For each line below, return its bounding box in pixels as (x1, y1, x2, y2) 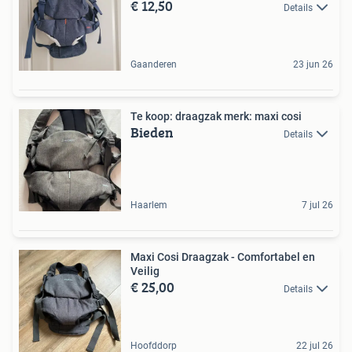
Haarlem (130, 200, 167, 211)
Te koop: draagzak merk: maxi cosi (130, 110, 302, 123)
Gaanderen (130, 59, 177, 70)
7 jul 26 (302, 200, 333, 211)
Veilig (130, 265, 159, 277)
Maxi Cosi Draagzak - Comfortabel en (130, 251, 315, 263)
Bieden (130, 122, 174, 143)
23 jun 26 (293, 59, 333, 70)
